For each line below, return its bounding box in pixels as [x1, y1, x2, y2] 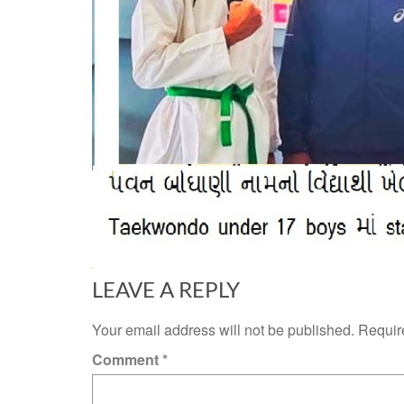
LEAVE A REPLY [92, 276, 240, 302]
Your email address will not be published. [92, 319, 354, 340]
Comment [92, 349, 162, 370]
